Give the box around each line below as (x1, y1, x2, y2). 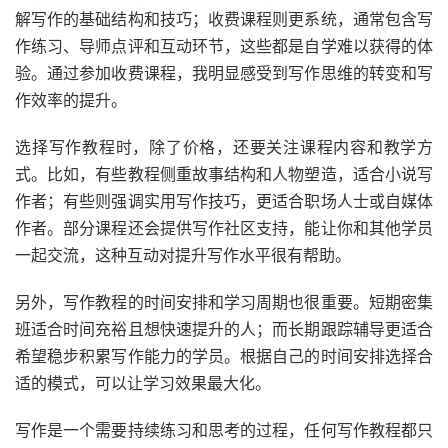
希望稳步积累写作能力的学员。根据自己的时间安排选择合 (15, 346, 433, 366)
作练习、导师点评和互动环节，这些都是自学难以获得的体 (15, 36, 433, 56)
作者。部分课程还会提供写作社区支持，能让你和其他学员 (15, 218, 433, 238)
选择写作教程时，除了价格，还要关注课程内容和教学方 (15, 137, 433, 157)
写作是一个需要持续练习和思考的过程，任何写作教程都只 (15, 420, 433, 440)
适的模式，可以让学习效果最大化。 (15, 373, 271, 393)
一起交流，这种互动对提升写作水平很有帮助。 (15, 245, 351, 265)
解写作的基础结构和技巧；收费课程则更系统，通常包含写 (15, 9, 433, 29)
